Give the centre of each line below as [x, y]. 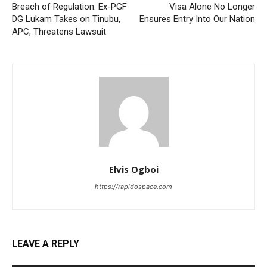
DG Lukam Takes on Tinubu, [66, 19]
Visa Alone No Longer [212, 7]
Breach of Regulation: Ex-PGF [69, 7]
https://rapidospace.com [133, 187]
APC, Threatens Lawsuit [59, 32]
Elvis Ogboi [133, 170]
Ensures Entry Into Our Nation [197, 19]
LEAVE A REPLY [46, 244]
